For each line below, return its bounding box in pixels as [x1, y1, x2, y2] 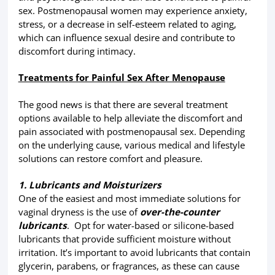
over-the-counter [139, 205, 220, 218]
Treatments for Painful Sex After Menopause [18, 71, 225, 84]
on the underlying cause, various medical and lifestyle [18, 138, 245, 151]
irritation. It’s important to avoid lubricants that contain [18, 246, 250, 258]
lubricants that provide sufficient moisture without [18, 232, 231, 245]
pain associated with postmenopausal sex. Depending [18, 125, 245, 137]
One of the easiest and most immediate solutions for [18, 192, 241, 204]
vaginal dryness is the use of [18, 205, 140, 218]
